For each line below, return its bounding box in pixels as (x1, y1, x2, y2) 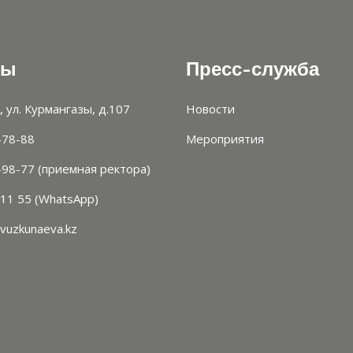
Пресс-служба (186, 58, 319, 80)
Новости (186, 100, 235, 117)
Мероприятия (186, 130, 264, 147)
